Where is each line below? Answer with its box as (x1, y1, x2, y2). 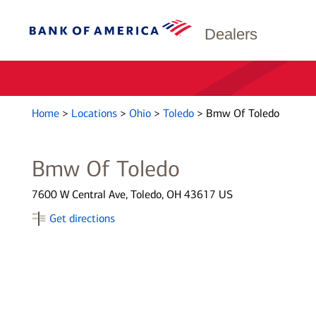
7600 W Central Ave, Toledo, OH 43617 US (31, 188, 233, 201)
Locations (71, 107, 120, 120)
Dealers (205, 25, 257, 43)
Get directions (49, 212, 115, 225)
